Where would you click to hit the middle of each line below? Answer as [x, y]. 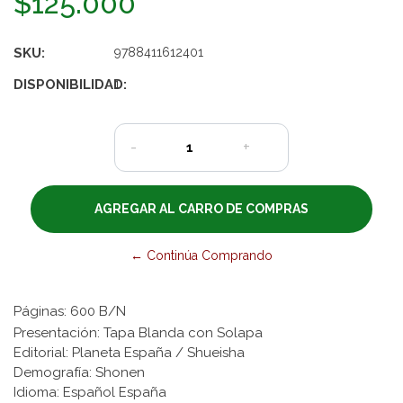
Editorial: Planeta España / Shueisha [129, 352]
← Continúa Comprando [201, 255]
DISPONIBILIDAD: [70, 84]
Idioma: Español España [90, 392]
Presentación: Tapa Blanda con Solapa [138, 332]
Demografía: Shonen [79, 372]
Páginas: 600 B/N [70, 311]
